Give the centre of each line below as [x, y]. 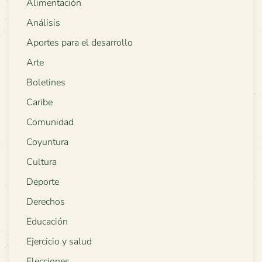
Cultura [42, 162]
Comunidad [50, 122]
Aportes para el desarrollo [80, 42]
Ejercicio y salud [59, 241]
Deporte [43, 182]
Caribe [39, 102]
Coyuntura [47, 142]
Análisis [43, 23]
